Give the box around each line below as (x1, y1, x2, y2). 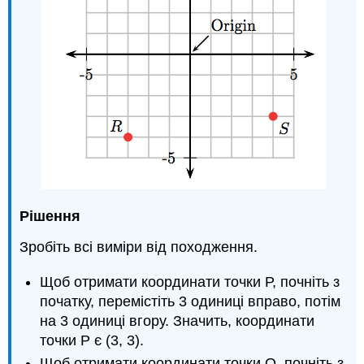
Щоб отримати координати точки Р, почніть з (40, 274, 340, 291)
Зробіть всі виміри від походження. (19, 239, 258, 256)
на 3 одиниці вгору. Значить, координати (40, 313, 315, 330)
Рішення (19, 207, 81, 224)
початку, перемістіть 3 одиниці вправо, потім (40, 293, 341, 310)
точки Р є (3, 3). (40, 332, 145, 349)
